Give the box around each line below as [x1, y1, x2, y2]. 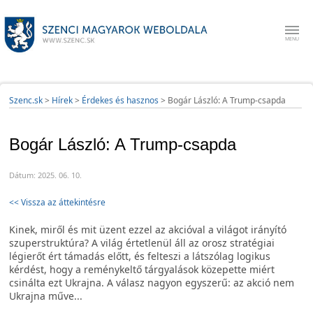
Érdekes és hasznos [82, 94, 159, 106]
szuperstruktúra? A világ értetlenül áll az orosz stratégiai [9, 236, 275, 249]
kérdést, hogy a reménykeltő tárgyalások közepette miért [9, 263, 275, 276]
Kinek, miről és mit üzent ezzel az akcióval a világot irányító [9, 223, 286, 236]
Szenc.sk [9, 94, 43, 106]
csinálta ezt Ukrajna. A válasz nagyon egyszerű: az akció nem [9, 276, 294, 289]
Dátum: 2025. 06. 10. [9, 170, 82, 180]
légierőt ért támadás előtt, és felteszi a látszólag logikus [9, 249, 270, 263]
